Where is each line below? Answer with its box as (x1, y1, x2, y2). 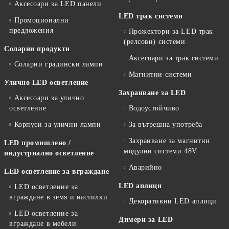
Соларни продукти (4, 44, 70, 53)
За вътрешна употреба (128, 120, 202, 128)
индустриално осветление (4, 149, 94, 157)
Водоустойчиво (128, 104, 179, 112)
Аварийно (128, 163, 163, 171)
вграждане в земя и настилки (9, 193, 108, 201)
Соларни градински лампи (14, 60, 103, 68)
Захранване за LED (119, 88, 186, 97)
